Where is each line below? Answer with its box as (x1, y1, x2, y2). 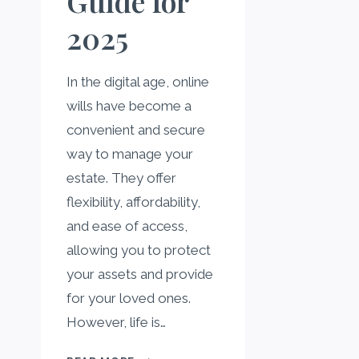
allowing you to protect (67, 241, 211, 258)
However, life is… (67, 313, 166, 330)
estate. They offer (67, 169, 176, 186)
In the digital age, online (67, 73, 209, 90)
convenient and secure (67, 121, 205, 138)
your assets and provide (67, 265, 213, 282)
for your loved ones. (67, 289, 191, 306)
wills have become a (67, 97, 192, 114)
